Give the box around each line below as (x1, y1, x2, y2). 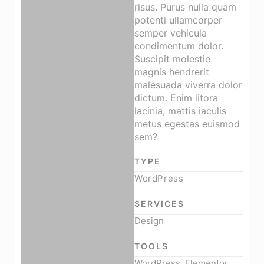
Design (134, 216, 164, 226)
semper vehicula (134, 27, 207, 39)
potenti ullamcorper (134, 14, 223, 26)
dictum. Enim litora (134, 92, 219, 104)
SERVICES (134, 200, 185, 209)
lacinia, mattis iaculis (134, 105, 227, 117)
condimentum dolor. (134, 40, 224, 52)
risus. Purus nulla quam (134, 1, 237, 13)
